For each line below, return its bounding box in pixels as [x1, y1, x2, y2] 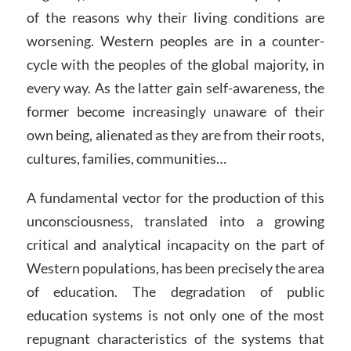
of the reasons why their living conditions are [26, 9, 325, 27]
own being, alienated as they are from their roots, [26, 126, 325, 144]
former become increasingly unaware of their [26, 103, 325, 121]
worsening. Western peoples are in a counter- [26, 32, 325, 50]
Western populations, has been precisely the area [26, 259, 325, 277]
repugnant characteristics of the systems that [26, 329, 325, 347]
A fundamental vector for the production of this [26, 188, 325, 206]
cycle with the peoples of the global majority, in [26, 56, 325, 74]
